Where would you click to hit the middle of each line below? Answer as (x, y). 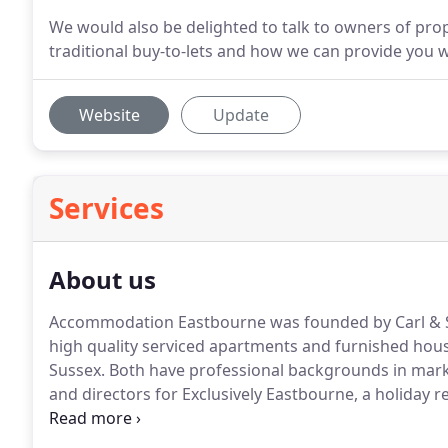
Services (106, 208)
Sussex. (77, 370)
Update (241, 115)
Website (109, 115)
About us (102, 279)
